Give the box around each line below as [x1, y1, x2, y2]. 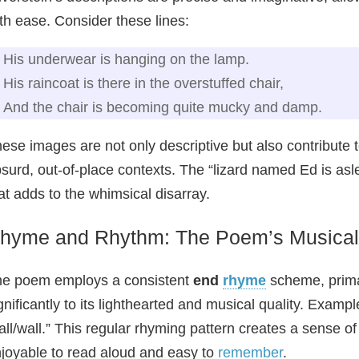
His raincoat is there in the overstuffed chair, [3, 75, 284, 91]
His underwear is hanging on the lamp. [3, 51, 249, 67]
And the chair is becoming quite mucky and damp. [3, 99, 322, 115]
